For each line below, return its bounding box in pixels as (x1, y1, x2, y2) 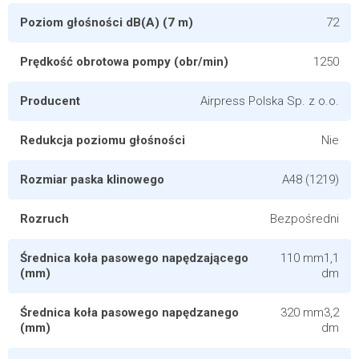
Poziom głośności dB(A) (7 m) (20, 15, 193, 30)
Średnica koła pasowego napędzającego (20, 251, 248, 265)
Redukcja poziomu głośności (20, 133, 185, 147)
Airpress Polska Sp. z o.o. (200, 94, 339, 108)
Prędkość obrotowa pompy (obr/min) (20, 54, 228, 69)
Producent (20, 94, 80, 108)
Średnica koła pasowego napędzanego (20, 305, 239, 320)
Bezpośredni (270, 212, 339, 226)
